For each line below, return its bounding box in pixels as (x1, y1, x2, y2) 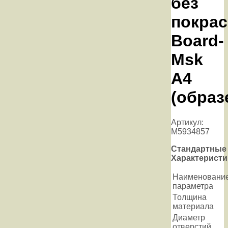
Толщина (173, 192, 207, 202)
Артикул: (171, 118, 204, 127)
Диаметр (173, 213, 205, 222)
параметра (173, 181, 213, 190)
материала (173, 202, 214, 211)
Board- (171, 32, 224, 50)
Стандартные (171, 144, 226, 153)
